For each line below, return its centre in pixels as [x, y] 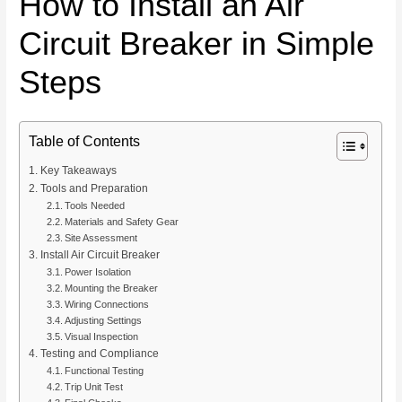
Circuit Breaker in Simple [197, 43]
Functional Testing [104, 370]
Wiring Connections [106, 304]
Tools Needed [94, 205]
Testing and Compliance [99, 353]
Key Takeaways [78, 170]
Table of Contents [85, 140]
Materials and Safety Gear [121, 221]
